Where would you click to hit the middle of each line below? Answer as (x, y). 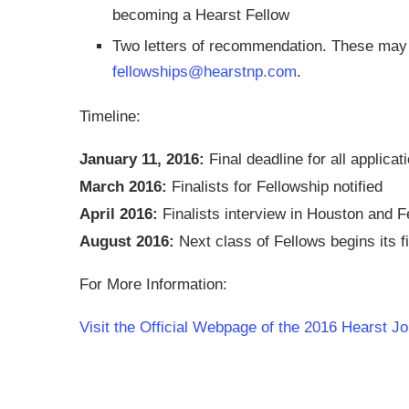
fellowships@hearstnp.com (204, 71)
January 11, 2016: (142, 159)
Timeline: (110, 116)
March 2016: (123, 186)
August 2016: (127, 241)
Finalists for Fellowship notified (275, 186)
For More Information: (153, 284)
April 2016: (119, 214)
